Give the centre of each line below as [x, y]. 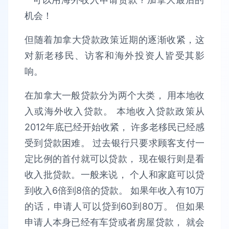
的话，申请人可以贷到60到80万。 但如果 [114, 206]
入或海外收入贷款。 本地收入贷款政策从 [114, 111]
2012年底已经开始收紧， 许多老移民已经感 [114, 127]
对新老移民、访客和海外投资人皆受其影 [114, 55]
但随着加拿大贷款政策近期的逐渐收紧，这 [114, 40]
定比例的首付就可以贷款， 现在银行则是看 [114, 159]
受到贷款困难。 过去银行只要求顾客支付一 [114, 143]
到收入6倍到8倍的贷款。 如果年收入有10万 [114, 190]
